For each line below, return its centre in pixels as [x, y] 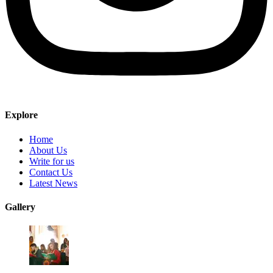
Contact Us [51, 172]
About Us [48, 150]
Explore [21, 115]
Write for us [52, 161]
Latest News [53, 183]
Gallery [20, 207]
